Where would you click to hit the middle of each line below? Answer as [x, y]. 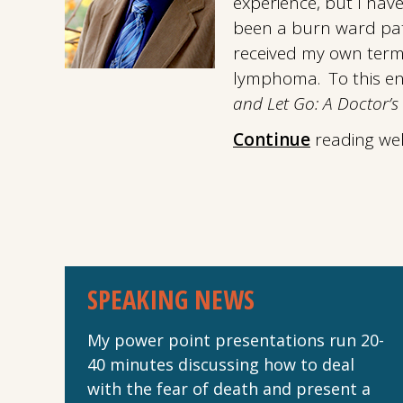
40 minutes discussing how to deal [221, 364]
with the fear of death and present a [229, 389]
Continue [272, 139]
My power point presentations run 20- [236, 340]
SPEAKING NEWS [171, 299]
